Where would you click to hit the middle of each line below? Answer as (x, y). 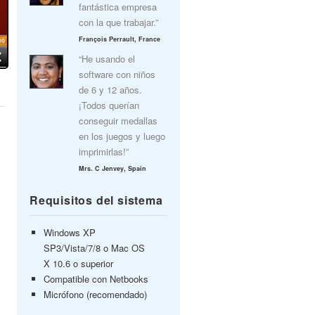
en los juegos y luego (122, 136)
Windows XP (70, 232)
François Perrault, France (120, 39)
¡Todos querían (109, 105)
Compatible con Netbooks (96, 279)
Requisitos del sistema (96, 200)
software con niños (117, 74)
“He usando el (107, 59)
